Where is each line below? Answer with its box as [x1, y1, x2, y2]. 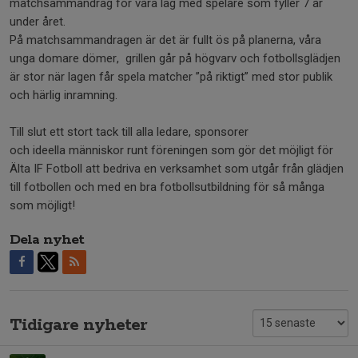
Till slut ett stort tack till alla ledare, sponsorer [10, 125, 249, 140]
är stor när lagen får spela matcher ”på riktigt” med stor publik [10, 70, 332, 85]
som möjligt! [10, 198, 75, 213]
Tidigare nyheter [10, 314, 147, 337]
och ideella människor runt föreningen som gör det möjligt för [10, 143, 333, 158]
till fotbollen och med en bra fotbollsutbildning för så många [10, 180, 324, 195]
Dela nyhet [10, 231, 84, 249]
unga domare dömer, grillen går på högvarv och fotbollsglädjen [10, 51, 340, 66]
